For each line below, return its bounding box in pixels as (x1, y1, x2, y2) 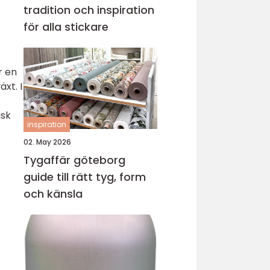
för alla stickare (24, 19, 108, 34)
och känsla (24, 186, 83, 201)
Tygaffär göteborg (24, 152, 125, 168)
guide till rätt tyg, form (24, 169, 146, 184)
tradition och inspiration (24, 2, 154, 17)
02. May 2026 (24, 137, 71, 147)
